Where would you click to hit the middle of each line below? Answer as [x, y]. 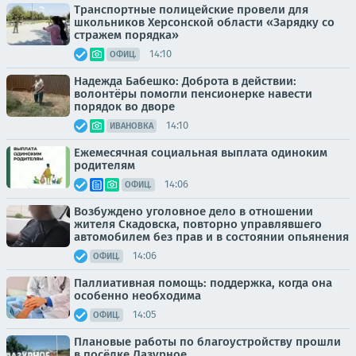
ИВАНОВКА [132, 126]
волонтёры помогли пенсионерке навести [193, 93]
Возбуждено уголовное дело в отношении [193, 211]
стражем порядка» [126, 35]
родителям [104, 165]
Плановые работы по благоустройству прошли [207, 341]
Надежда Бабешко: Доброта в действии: [185, 81]
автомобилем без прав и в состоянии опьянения [211, 236]
